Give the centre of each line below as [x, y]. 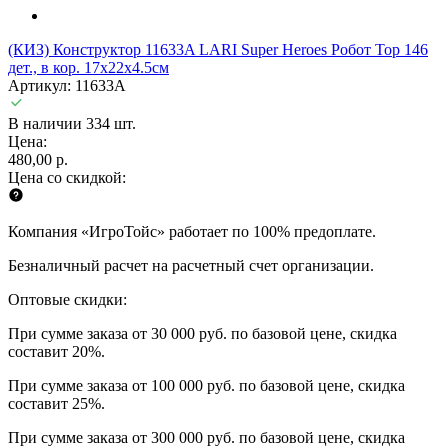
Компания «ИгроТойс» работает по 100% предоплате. [192, 231]
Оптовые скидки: [67, 299]
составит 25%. [56, 403]
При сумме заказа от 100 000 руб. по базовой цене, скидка [206, 385]
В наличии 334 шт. [72, 123]
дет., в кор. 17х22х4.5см [88, 67]
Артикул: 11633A [67, 85]
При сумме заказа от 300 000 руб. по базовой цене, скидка [206, 437]
